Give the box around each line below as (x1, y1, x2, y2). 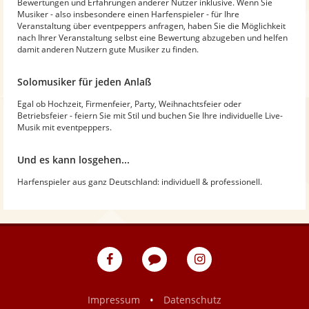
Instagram (211, 279, 258, 292)
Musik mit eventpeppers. (17, 121, 112, 133)
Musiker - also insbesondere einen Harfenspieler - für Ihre (17, 8, 239, 20)
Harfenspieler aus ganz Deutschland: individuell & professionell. (17, 175, 262, 188)
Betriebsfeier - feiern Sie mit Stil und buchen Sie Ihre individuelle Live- (17, 109, 283, 121)
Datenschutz (163, 292, 221, 306)
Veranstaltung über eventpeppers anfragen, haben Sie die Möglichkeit (17, 19, 286, 32)
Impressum (88, 292, 140, 306)
